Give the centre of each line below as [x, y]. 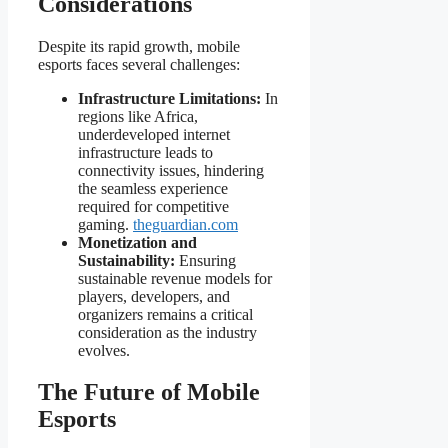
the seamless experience [153, 188]
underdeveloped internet [154, 134]
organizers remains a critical [165, 314]
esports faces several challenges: [139, 64]
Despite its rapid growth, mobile [139, 46]
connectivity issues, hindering [171, 170]
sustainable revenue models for [175, 278]
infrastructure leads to [145, 152]
